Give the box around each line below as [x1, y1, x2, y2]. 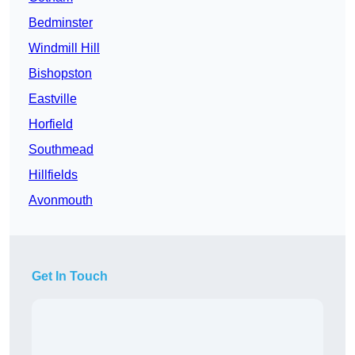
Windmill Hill [29, 41, 100, 55]
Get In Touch [32, 269, 108, 284]
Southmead [29, 143, 94, 157]
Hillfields [29, 168, 78, 182]
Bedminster [29, 16, 93, 30]
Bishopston [29, 67, 92, 81]
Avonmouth [29, 193, 93, 208]
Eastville [29, 92, 77, 106]
